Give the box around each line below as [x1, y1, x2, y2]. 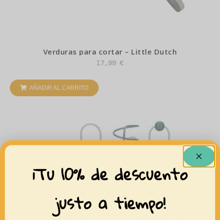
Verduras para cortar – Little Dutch [43, 47, 177, 57]
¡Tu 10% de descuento [32, 160, 188, 189]
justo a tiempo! [55, 189, 165, 218]
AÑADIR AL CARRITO [29, 84, 88, 91]
